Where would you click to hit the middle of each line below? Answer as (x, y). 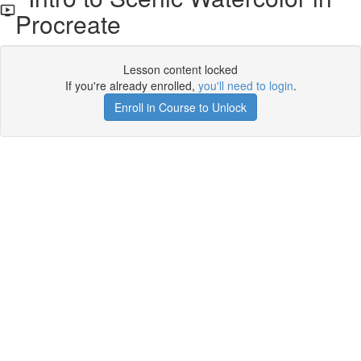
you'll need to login (245, 85)
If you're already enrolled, (131, 85)
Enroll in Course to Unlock (180, 107)
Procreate (68, 24)
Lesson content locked (180, 69)
